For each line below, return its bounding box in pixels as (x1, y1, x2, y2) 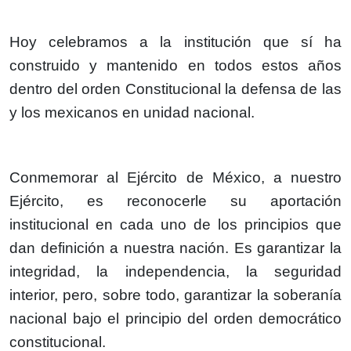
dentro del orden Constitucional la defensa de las (9, 80, 342, 97)
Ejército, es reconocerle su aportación (9, 192, 342, 209)
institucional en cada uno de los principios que (9, 215, 342, 233)
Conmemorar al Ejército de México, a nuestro (9, 168, 342, 186)
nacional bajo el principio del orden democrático (9, 309, 342, 327)
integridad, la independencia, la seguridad (9, 262, 342, 280)
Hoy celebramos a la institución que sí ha (9, 33, 342, 50)
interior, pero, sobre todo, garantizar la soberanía (9, 286, 342, 303)
